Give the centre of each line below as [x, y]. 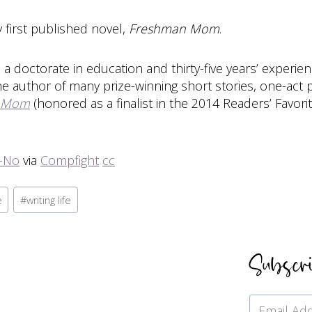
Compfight [70, 160]
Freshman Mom [174, 28]
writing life [48, 200]
